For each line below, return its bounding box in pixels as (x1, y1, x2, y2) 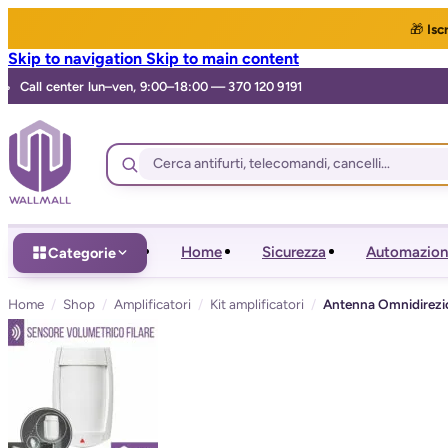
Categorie (48, 243, 116, 262)
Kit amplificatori (210, 296, 304, 312)
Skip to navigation (8, 49, 146, 68)
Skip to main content (146, 49, 299, 68)
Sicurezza (262, 243, 326, 261)
